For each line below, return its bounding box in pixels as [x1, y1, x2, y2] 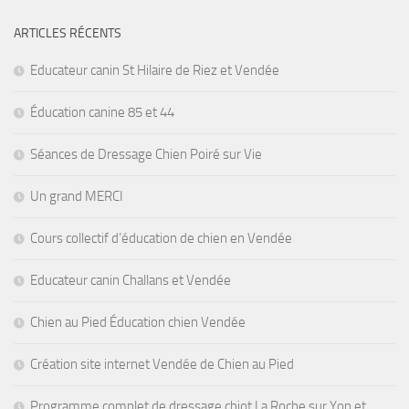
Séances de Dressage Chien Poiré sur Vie [30, 146, 262, 163]
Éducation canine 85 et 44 [30, 104, 174, 121]
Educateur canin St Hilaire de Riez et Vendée [30, 62, 279, 79]
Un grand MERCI [30, 188, 123, 205]
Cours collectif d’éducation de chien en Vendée [30, 230, 292, 247]
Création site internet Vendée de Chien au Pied [30, 356, 294, 373]
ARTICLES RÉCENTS [14, 26, 121, 42]
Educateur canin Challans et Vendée [30, 272, 231, 289]
